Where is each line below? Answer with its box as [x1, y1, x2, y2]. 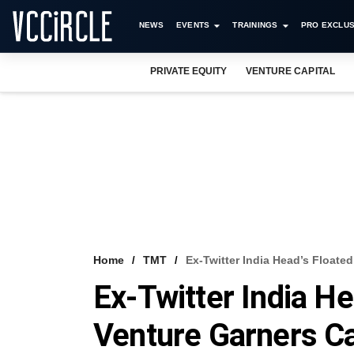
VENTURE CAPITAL [246, 66, 335, 77]
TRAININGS [232, 21, 278, 29]
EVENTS [175, 21, 210, 29]
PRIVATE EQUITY [150, 66, 228, 77]
